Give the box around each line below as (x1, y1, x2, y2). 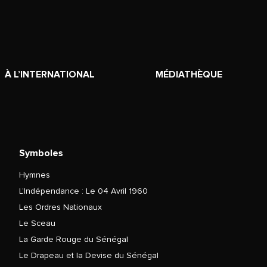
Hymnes (18, 169, 50, 180)
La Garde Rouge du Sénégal (18, 234, 128, 244)
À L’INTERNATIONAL (5, 68, 95, 80)
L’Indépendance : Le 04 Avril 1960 (18, 185, 148, 196)
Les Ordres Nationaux (18, 201, 102, 212)
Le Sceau (18, 218, 55, 228)
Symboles (18, 147, 63, 159)
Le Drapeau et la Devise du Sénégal (18, 250, 159, 260)
